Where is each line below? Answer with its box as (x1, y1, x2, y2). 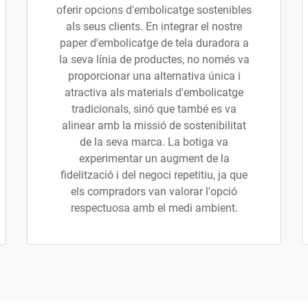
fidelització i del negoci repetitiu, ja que (60, 168, 247, 181)
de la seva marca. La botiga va (80, 135, 228, 148)
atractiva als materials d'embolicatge (65, 86, 243, 99)
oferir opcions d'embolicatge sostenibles (56, 3, 252, 16)
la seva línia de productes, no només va (58, 53, 250, 66)
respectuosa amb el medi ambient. (70, 201, 238, 214)
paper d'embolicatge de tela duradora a (59, 36, 249, 49)
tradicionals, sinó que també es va (71, 102, 236, 115)
